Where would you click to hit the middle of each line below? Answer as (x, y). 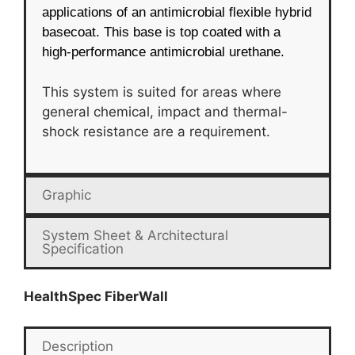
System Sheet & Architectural (135, 236)
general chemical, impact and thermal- (165, 111)
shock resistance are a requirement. (156, 131)
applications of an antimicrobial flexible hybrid (177, 13)
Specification (83, 249)
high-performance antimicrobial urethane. (163, 52)
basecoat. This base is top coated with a (161, 32)
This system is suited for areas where (162, 92)
